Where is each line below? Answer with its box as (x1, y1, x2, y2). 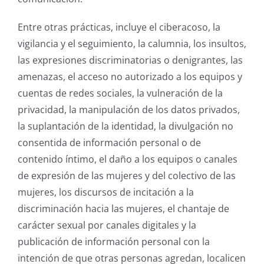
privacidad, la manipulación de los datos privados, (18, 103, 240, 117)
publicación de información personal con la (18, 235, 210, 249)
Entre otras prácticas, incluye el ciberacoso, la (18, 21, 220, 34)
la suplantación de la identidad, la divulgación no (18, 120, 233, 133)
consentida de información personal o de (18, 136, 201, 150)
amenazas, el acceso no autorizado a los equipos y (18, 70, 242, 84)
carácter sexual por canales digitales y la (18, 219, 196, 232)
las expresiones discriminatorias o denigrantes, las (18, 54, 243, 67)
